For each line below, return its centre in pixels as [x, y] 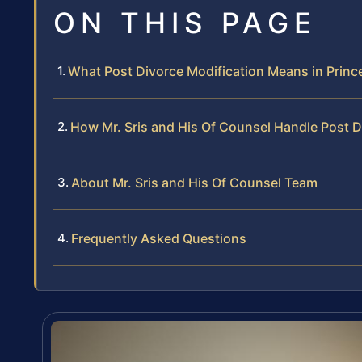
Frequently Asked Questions [159, 238]
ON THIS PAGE [185, 22]
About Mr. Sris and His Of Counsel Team [194, 182]
